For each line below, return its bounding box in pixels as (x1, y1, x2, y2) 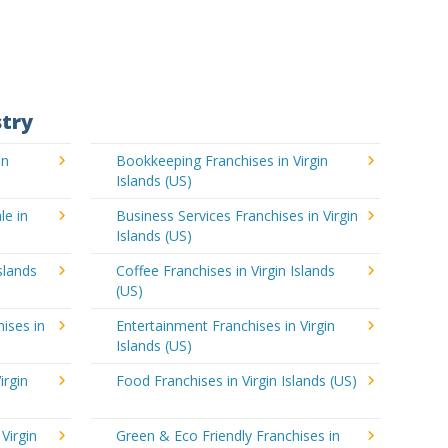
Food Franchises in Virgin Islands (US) (115, 371, 357, 390)
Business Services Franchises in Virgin (115, 206, 358, 225)
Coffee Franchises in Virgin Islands (115, 261, 335, 280)
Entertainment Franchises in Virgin (115, 316, 335, 335)
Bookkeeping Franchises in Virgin (115, 151, 328, 170)
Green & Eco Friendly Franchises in (115, 426, 340, 445)
